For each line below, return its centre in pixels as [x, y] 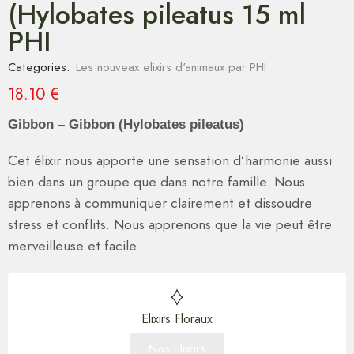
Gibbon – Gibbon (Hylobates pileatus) [126, 125]
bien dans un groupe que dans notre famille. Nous [156, 182]
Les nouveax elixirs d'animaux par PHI [171, 68]
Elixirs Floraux [177, 319]
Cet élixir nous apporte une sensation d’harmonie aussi [170, 160]
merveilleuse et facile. [74, 246]
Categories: [39, 68]
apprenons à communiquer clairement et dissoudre [160, 203]
